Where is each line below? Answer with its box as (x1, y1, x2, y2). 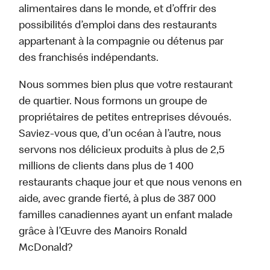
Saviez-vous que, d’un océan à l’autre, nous (19, 129, 222, 140)
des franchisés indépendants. (19, 53, 159, 64)
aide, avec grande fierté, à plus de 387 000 (19, 194, 216, 206)
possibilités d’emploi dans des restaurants (19, 20, 218, 32)
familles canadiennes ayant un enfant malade (19, 210, 233, 222)
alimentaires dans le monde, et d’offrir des (19, 4, 217, 16)
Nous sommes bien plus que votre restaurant (19, 80, 233, 92)
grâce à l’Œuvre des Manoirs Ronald (19, 227, 187, 238)
